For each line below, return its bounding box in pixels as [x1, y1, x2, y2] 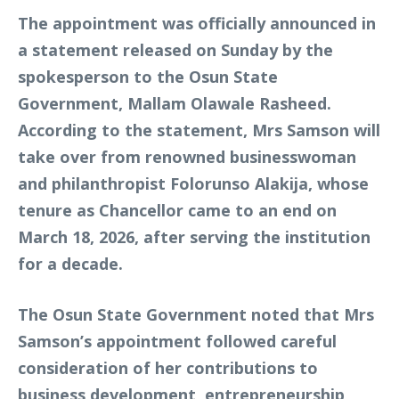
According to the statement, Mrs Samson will [18, 119, 380, 141]
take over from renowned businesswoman [18, 146, 356, 167]
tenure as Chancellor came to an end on [18, 199, 337, 221]
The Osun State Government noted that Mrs [18, 304, 374, 325]
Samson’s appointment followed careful [18, 330, 337, 352]
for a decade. [18, 253, 123, 274]
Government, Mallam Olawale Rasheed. [18, 93, 331, 114]
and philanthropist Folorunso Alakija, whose [18, 173, 369, 194]
